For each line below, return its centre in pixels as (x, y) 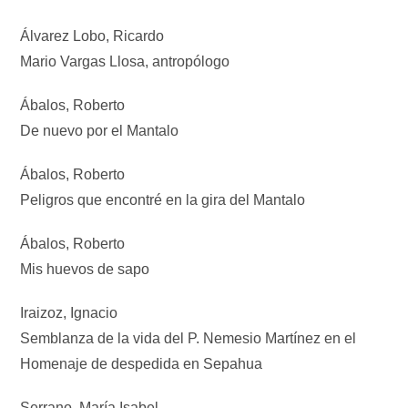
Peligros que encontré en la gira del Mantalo (163, 200)
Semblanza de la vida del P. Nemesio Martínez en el (189, 339)
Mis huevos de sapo (85, 270)
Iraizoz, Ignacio (69, 313)
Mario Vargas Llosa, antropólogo (125, 62)
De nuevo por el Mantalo (100, 131)
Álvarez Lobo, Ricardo (92, 36)
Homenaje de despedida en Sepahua (142, 364)
